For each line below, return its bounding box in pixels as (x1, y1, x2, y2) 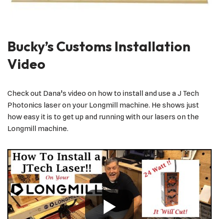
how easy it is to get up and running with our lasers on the (7, 112, 199, 122)
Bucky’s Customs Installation (7, 38, 191, 55)
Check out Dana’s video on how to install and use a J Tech (7, 89, 199, 98)
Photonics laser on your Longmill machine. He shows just (7, 101, 199, 110)
